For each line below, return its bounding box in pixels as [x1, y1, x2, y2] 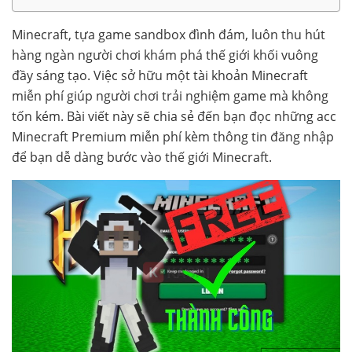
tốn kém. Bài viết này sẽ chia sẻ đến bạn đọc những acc [12, 108, 336, 125]
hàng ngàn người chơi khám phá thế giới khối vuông [12, 46, 318, 64]
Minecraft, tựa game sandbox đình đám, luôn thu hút [12, 26, 325, 43]
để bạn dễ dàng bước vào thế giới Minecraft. [12, 148, 272, 166]
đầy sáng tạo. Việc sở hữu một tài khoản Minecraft [12, 67, 308, 84]
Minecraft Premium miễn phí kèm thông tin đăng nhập [12, 128, 334, 145]
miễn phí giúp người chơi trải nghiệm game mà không [12, 87, 328, 104]
